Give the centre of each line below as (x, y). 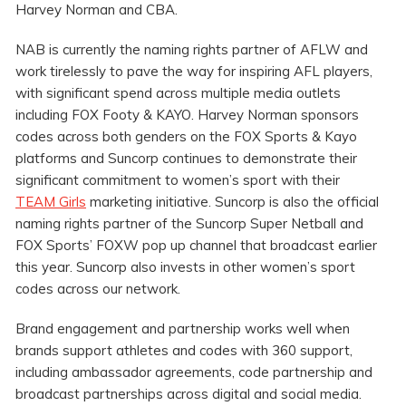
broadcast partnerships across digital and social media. (188, 394)
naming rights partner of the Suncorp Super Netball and (189, 224)
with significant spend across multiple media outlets (178, 93)
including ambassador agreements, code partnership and (194, 372)
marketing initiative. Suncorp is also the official (232, 202)
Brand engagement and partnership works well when (183, 329)
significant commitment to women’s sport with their (178, 180)
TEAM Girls (51, 202)
